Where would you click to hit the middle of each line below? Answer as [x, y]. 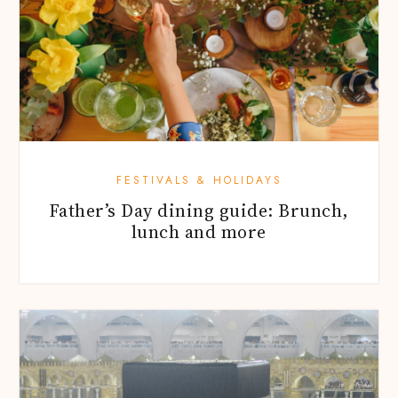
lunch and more [199, 231]
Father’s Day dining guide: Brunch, [199, 210]
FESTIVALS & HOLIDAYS [199, 180]
